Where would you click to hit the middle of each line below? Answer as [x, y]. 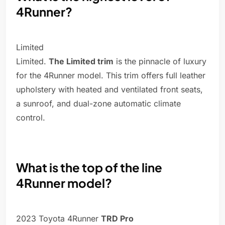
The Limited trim [81, 62]
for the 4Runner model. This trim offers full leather [111, 76]
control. [31, 118]
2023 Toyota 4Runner [59, 219]
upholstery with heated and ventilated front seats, [109, 90]
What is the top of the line [89, 167]
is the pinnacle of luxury [160, 62]
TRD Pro [117, 219]
